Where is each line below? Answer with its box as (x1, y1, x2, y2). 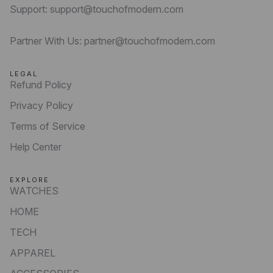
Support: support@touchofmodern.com (10, 3, 183, 16)
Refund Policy (10, 79, 72, 91)
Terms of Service (10, 120, 85, 133)
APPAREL (10, 247, 55, 260)
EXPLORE (10, 175, 49, 185)
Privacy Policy (10, 99, 73, 112)
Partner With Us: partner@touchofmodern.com (10, 35, 215, 48)
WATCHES (10, 185, 58, 197)
